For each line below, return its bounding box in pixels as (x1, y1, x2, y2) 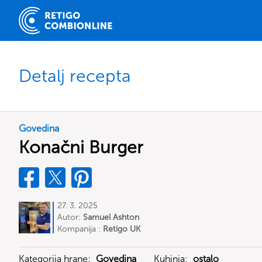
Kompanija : (57, 224, 103, 234)
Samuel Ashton (83, 212, 139, 222)
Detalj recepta (19, 65, 131, 87)
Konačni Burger (19, 137, 143, 158)
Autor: (57, 212, 83, 222)
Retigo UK (103, 224, 140, 234)
